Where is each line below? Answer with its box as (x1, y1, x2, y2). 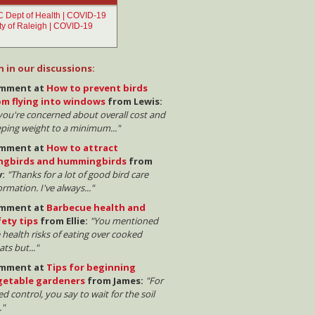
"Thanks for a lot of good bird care (6, 168, 148, 181)
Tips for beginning (46, 261, 136, 274)
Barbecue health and (46, 201, 146, 214)
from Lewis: (105, 95, 162, 108)
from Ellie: (37, 214, 88, 228)
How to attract (46, 141, 118, 155)
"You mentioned (89, 214, 158, 228)
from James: (84, 274, 143, 288)
